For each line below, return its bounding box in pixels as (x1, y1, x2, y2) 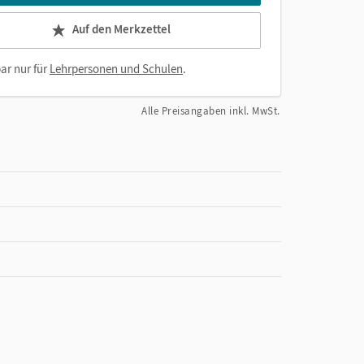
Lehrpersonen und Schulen (50, 61, 183, 76)
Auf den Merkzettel (72, 21, 171, 37)
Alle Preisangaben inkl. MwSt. (141, 104, 280, 118)
